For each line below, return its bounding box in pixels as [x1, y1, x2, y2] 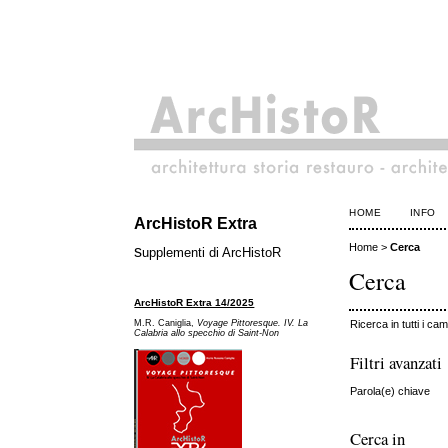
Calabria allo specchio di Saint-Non [134, 328, 280, 339]
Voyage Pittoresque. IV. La [197, 318, 309, 329]
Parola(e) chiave [350, 384, 431, 397]
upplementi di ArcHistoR [142, 245, 282, 261]
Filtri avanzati [350, 351, 443, 375]
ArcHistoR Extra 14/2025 [134, 296, 255, 308]
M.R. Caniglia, [134, 318, 198, 329]
